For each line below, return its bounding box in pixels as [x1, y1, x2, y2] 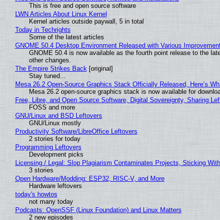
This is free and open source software [28, 2, 136, 10]
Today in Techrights [15, 26, 71, 34]
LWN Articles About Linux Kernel [15, 10, 107, 18]
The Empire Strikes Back [15, 65, 87, 73]
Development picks [28, 151, 83, 159]
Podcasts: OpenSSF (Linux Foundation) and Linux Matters [15, 206, 182, 214]
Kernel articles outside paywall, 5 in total [28, 18, 144, 26]
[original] [86, 65, 113, 73]
